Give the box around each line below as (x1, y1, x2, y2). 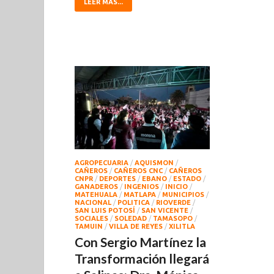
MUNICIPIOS (162, 191, 204, 199)
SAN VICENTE (141, 207, 188, 215)
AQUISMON (135, 159, 174, 167)
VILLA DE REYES (109, 223, 163, 231)
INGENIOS (124, 183, 159, 191)
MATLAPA (124, 191, 156, 199)
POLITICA (117, 199, 150, 207)
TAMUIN (75, 223, 103, 231)
